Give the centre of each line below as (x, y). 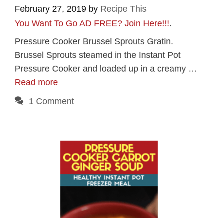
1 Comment (51, 101)
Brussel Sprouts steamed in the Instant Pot (98, 55)
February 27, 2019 (50, 9)
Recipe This (123, 9)
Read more (36, 82)
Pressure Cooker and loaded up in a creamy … (106, 69)
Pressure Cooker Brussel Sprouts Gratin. (94, 41)
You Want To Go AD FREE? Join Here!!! (92, 23)
